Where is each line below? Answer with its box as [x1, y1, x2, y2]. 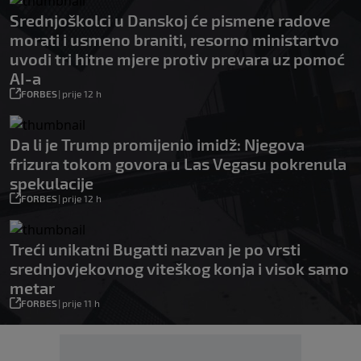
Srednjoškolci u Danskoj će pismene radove [10, 10, 330, 31]
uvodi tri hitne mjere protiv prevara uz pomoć [10, 49, 345, 69]
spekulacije [10, 173, 93, 193]
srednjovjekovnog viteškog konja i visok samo [10, 259, 349, 279]
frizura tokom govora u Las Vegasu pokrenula [10, 154, 346, 174]
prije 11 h [62, 297, 100, 309]
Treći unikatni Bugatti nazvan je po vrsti [10, 239, 301, 259]
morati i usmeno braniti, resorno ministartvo [10, 30, 339, 50]
